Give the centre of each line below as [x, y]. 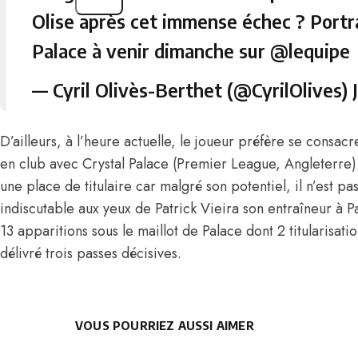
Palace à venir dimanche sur [151, 50]
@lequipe [310, 50]
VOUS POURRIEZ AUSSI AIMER [165, 325]
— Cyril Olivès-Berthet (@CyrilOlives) [192, 89]
